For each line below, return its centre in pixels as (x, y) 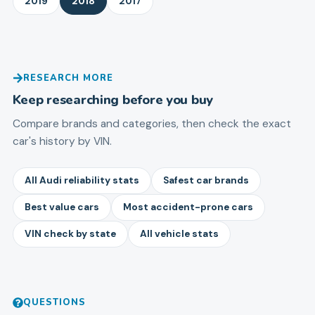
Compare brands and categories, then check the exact (152, 123)
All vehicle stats (179, 234)
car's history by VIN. (62, 141)
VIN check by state (70, 234)
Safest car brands (206, 181)
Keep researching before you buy (113, 99)
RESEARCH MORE (68, 78)
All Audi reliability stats (82, 181)
